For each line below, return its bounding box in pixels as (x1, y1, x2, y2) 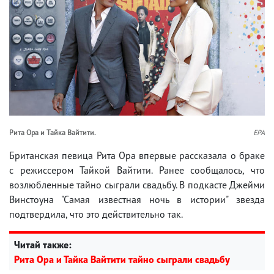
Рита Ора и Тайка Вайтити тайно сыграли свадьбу (14, 253, 230, 265)
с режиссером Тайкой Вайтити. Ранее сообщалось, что (9, 163, 265, 176)
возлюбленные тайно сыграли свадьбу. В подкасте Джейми (9, 178, 265, 191)
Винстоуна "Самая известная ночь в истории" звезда (9, 193, 265, 206)
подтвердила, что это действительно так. (9, 207, 183, 220)
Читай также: (14, 238, 72, 251)
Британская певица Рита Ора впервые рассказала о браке (9, 149, 265, 161)
